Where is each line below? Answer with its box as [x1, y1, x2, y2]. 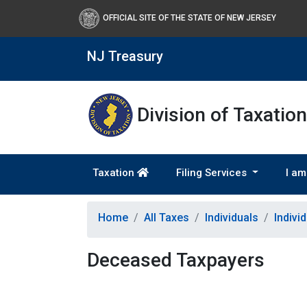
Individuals [205, 211, 258, 224]
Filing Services [175, 167, 249, 179]
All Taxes [144, 211, 189, 224]
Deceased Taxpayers [87, 249, 265, 271]
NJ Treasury [87, 48, 163, 64]
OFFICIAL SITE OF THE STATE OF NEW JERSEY [103, 13, 277, 23]
